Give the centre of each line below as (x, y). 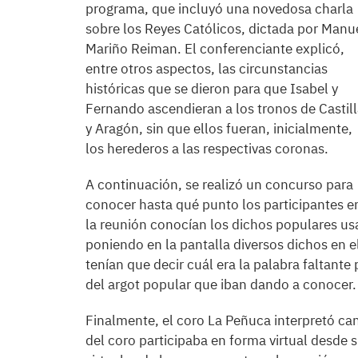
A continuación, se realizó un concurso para (219, 185)
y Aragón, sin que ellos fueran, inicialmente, (219, 129)
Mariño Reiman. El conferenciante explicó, (215, 49)
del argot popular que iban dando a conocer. (221, 284)
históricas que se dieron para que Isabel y (212, 89)
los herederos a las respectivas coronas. (207, 149)
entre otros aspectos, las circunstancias (207, 69)
